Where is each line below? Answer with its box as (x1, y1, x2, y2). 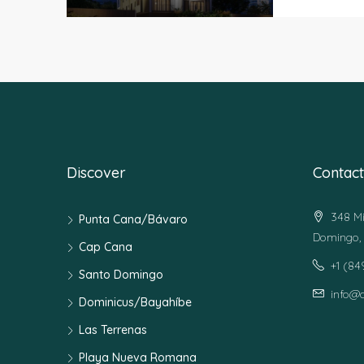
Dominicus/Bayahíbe (79, 294, 192, 310)
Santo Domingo (79, 266, 163, 282)
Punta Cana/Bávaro (79, 211, 188, 227)
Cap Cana (79, 239, 132, 254)
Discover (67, 162, 126, 182)
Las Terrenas (79, 322, 147, 337)
